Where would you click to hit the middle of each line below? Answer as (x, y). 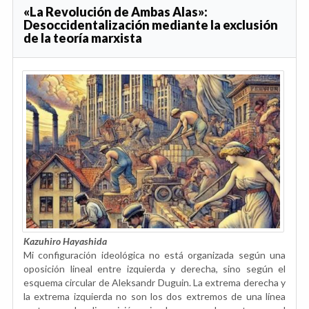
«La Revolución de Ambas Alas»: (116, 12)
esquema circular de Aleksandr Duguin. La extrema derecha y (154, 282)
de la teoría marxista (83, 38)
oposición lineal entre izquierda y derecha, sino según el (154, 268)
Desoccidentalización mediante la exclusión (151, 25)
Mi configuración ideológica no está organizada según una (154, 255)
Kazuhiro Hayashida (65, 241)
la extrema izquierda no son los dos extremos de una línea (154, 296)
